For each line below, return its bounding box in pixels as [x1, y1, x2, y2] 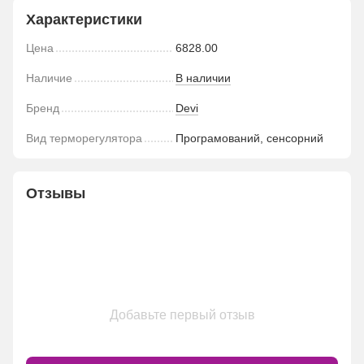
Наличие [26, 71, 72, 84]
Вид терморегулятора [26, 131, 142, 145]
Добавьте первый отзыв [109, 307, 255, 322]
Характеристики [26, 11, 142, 28]
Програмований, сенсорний [175, 131, 323, 145]
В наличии [175, 71, 231, 84]
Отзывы [26, 184, 85, 201]
